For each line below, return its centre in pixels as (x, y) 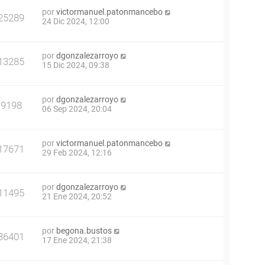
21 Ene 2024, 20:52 (77, 196)
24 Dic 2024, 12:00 (76, 21)
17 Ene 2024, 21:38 (77, 240)
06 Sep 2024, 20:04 (77, 109)
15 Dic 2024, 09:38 (76, 65)
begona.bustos (84, 231)
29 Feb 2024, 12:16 (77, 153)
